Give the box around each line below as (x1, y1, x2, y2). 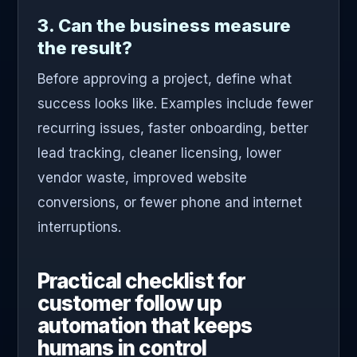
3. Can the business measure (37, 15, 291, 37)
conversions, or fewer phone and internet (37, 194, 302, 211)
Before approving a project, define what (37, 71, 292, 88)
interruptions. (37, 219, 121, 236)
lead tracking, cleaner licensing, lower (37, 145, 281, 162)
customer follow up (37, 291, 222, 316)
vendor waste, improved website (37, 170, 247, 186)
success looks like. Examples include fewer (37, 96, 313, 112)
